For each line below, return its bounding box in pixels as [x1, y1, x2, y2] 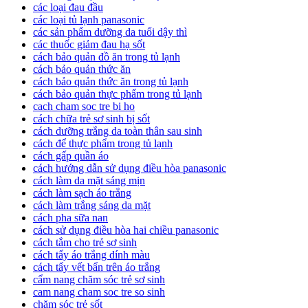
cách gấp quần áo [33, 150, 109, 162]
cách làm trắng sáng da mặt [33, 199, 151, 212]
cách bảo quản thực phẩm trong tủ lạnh [33, 88, 202, 100]
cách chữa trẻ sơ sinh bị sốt [33, 113, 150, 125]
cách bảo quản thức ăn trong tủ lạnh [33, 76, 188, 88]
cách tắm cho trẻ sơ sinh [33, 236, 137, 249]
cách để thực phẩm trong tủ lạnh [33, 137, 173, 150]
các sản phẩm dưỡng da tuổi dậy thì [33, 26, 187, 38]
